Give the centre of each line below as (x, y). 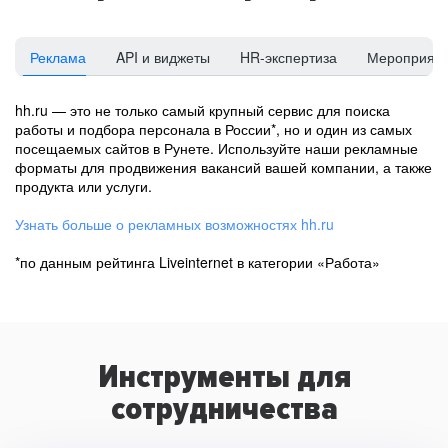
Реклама (58, 57)
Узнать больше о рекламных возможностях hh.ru (174, 224)
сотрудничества (224, 409)
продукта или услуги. (83, 186)
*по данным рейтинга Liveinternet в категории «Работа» (197, 262)
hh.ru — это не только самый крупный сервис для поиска (202, 110)
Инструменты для (224, 377)
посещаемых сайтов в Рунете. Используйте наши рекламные (216, 148)
